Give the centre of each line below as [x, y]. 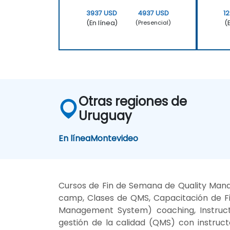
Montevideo [114, 138]
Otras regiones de [133, 101]
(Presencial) [154, 23]
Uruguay [106, 116]
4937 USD [153, 13]
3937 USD [102, 13]
